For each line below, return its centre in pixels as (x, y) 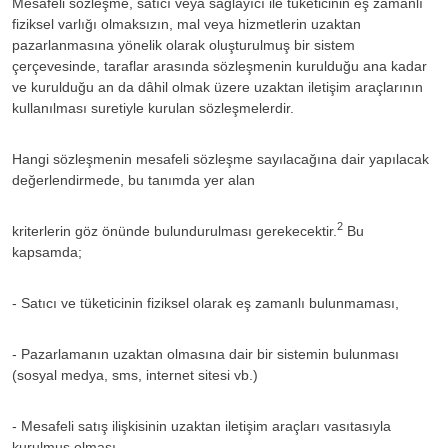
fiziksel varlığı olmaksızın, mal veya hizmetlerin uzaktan (186, 23)
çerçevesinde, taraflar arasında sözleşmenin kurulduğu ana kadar (219, 65)
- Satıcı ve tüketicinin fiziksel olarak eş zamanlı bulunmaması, (205, 302)
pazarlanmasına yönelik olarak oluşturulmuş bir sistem (183, 44)
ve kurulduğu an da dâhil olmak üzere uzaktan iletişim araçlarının (217, 86)
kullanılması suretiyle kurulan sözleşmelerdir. (153, 107)
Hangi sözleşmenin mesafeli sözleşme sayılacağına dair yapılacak (220, 158)
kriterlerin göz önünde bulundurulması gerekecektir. (174, 230)
